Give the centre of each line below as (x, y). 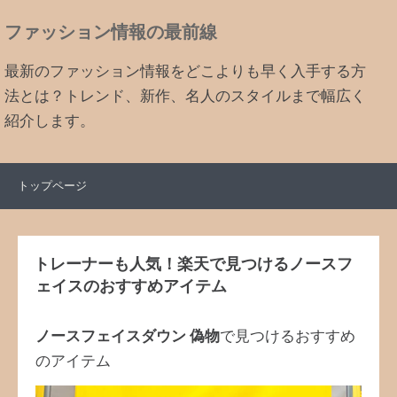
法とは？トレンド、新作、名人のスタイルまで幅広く (185, 97)
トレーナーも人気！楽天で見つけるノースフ (193, 264)
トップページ (52, 186)
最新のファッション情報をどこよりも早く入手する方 (185, 72)
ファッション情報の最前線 (111, 33)
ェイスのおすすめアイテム (131, 286)
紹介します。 (50, 121)
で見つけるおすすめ (288, 337)
